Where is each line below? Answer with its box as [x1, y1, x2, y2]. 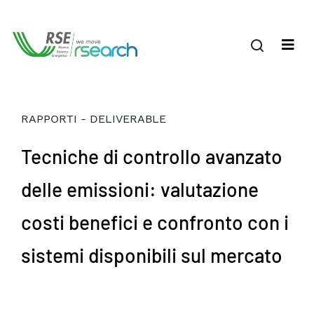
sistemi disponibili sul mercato [21, 243, 282, 267]
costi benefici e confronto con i [21, 210, 289, 234]
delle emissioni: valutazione [21, 177, 259, 201]
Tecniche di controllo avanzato [21, 144, 282, 168]
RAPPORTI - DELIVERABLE [21, 112, 166, 125]
